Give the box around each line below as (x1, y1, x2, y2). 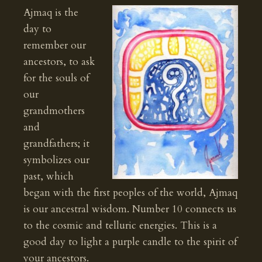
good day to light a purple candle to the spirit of (23, 235, 237, 249)
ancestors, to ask (23, 55, 95, 68)
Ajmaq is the (23, 6, 78, 19)
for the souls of (23, 71, 89, 85)
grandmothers (23, 104, 85, 118)
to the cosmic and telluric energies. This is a (23, 219, 217, 232)
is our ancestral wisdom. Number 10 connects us (23, 202, 236, 216)
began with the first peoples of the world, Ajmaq (23, 186, 237, 199)
